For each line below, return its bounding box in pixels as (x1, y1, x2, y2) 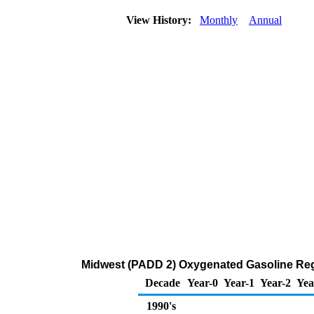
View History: (123, 14, 197, 26)
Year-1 (224, 277, 254, 289)
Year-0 (187, 277, 218, 289)
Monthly (200, 14, 238, 26)
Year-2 (260, 277, 291, 289)
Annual (249, 14, 282, 26)
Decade (145, 277, 180, 289)
